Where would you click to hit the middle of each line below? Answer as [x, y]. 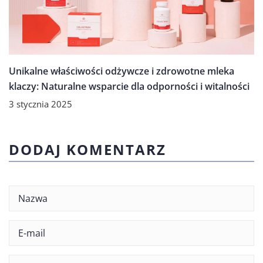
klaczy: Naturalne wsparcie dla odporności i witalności [129, 87]
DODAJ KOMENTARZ [87, 150]
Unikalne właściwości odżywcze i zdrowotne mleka [122, 71]
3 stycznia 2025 [41, 104]
